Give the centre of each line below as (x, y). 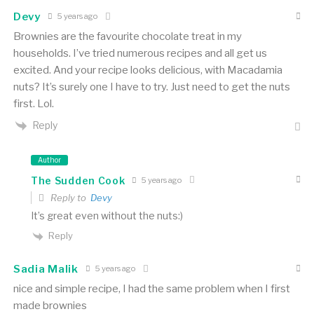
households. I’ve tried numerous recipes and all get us (140, 53)
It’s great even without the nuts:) (107, 216)
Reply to (69, 198)
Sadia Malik (46, 269)
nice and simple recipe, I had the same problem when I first (151, 288)
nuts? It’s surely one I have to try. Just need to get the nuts (151, 87)
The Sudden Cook (78, 180)
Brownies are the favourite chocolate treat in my (127, 36)
